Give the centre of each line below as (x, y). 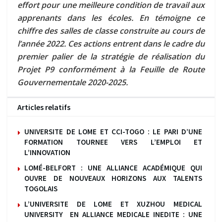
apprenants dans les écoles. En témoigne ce (111, 18)
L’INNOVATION (47, 153)
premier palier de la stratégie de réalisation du (111, 57)
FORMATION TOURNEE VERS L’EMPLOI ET (113, 142)
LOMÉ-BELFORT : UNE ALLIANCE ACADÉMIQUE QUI (113, 168)
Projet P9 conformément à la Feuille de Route (111, 70)
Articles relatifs (44, 107)
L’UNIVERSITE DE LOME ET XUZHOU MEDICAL (113, 204)
